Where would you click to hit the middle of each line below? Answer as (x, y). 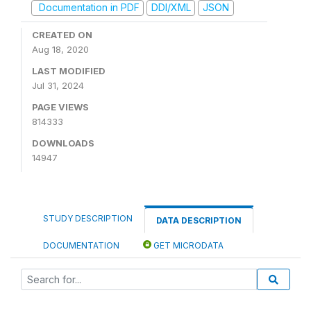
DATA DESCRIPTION (199, 220)
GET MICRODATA (187, 245)
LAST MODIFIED (69, 70)
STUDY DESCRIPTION (88, 218)
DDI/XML (171, 8)
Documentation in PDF (87, 8)
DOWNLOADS (63, 143)
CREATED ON (62, 34)
